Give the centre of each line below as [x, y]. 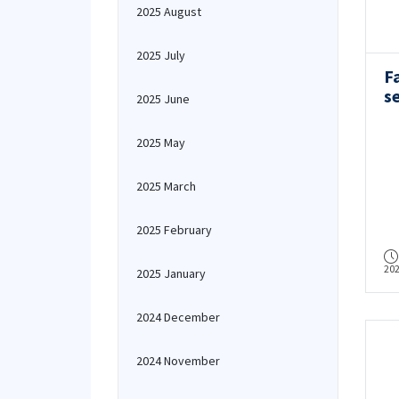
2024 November [178, 361]
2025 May [161, 142]
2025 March [166, 186]
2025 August [169, 12]
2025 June [163, 99]
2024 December [178, 317]
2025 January [171, 273]
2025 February [174, 230]
